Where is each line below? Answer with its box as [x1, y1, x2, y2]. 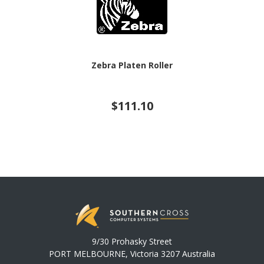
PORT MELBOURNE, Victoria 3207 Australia [49, 248, 215, 260]
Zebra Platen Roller [91, 59, 173, 71]
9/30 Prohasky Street [92, 236, 172, 247]
